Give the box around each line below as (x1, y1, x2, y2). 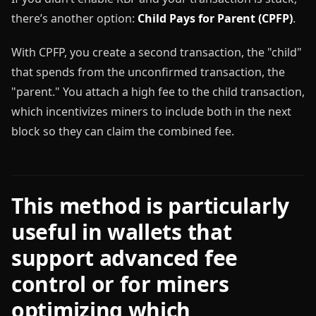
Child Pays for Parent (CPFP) (138, 10, 293, 26)
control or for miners (11, 269, 229, 298)
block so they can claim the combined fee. (11, 123, 234, 139)
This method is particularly (11, 190, 289, 220)
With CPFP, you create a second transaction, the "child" (11, 44, 302, 60)
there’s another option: (11, 10, 138, 26)
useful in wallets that (11, 217, 232, 246)
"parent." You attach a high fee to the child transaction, (11, 83, 305, 99)
